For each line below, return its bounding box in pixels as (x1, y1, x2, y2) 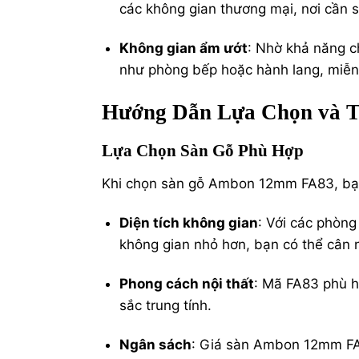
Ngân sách (119, 337, 192, 353)
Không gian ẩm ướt (119, 39, 248, 56)
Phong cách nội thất (119, 276, 255, 292)
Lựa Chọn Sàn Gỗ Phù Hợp (102, 141, 304, 161)
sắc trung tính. (119, 297, 212, 314)
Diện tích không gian (119, 215, 259, 232)
